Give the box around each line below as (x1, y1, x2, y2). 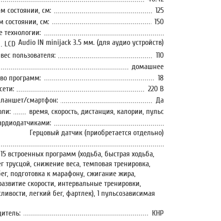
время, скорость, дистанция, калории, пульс (29, 107, 164, 116)
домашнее (131, 62, 164, 71)
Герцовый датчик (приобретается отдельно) (29, 128, 164, 137)
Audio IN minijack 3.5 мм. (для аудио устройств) (18, 38, 164, 47)
